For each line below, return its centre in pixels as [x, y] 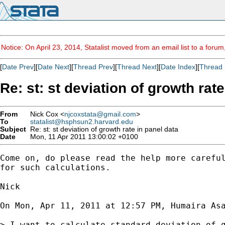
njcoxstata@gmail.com [100, 114]
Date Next [53, 67]
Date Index [178, 67]
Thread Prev [93, 67]
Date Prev [18, 67]
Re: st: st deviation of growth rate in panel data [102, 129]
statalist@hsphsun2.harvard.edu [82, 122]
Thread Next [137, 67]
